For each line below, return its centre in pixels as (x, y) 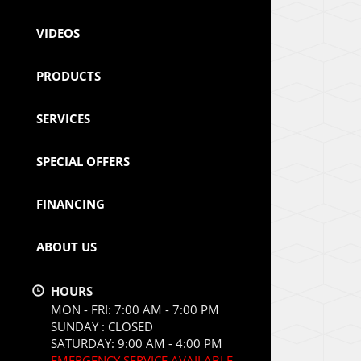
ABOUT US (66, 247)
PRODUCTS (68, 76)
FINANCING (71, 204)
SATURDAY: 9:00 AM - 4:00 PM (137, 343)
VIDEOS (58, 33)
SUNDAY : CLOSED (102, 326)
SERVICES (63, 118)
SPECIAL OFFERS (83, 161)
